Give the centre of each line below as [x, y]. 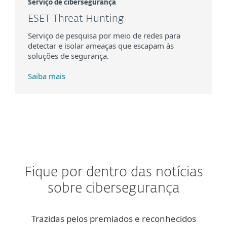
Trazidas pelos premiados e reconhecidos [113, 219]
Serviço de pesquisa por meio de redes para [104, 35]
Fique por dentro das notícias [113, 173]
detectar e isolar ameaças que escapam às [101, 46]
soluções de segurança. [68, 56]
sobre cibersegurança [113, 189]
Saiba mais [47, 76]
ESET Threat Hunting [76, 19]
